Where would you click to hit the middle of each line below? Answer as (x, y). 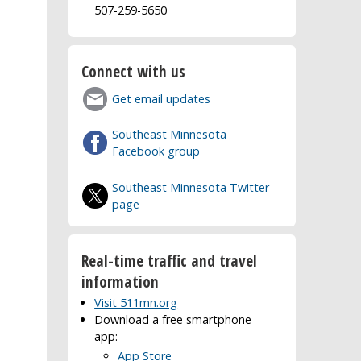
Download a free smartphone (173, 319)
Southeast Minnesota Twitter (191, 187)
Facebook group (156, 151)
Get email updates (162, 98)
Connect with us (134, 71)
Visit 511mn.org (136, 302)
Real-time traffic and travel (170, 260)
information (120, 281)
